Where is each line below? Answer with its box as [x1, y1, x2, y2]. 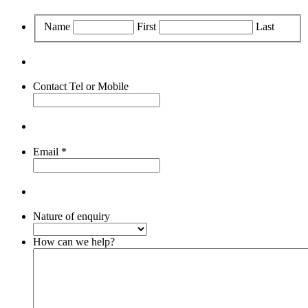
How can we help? [33, 236, 115, 248]
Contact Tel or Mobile [33, 80, 129, 93]
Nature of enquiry [33, 210, 110, 223]
